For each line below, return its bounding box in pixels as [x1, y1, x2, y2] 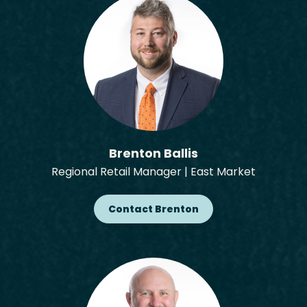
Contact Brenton [108, 202, 199, 216]
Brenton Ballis [109, 145, 198, 162]
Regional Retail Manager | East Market [51, 164, 256, 180]
